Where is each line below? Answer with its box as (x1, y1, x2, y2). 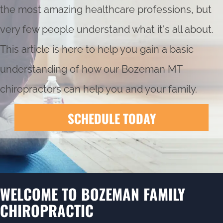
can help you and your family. (61, 83, 197, 95)
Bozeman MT (121, 63, 182, 75)
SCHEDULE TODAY (67, 109, 156, 127)
